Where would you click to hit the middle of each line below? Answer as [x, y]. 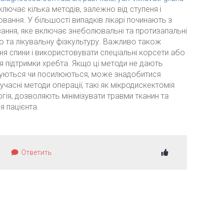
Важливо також [132, 42]
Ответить [36, 152]
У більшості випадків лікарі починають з [100, 20]
